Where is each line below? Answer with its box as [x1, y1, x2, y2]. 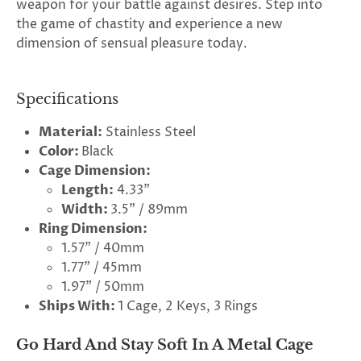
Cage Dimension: [39, 162, 151, 180]
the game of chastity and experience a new [16, 15, 283, 33]
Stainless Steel [102, 123, 196, 141]
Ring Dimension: [39, 220, 147, 238]
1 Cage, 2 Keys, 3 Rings [118, 297, 258, 315]
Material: [39, 123, 102, 141]
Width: [61, 201, 108, 218]
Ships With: [39, 297, 118, 315]
